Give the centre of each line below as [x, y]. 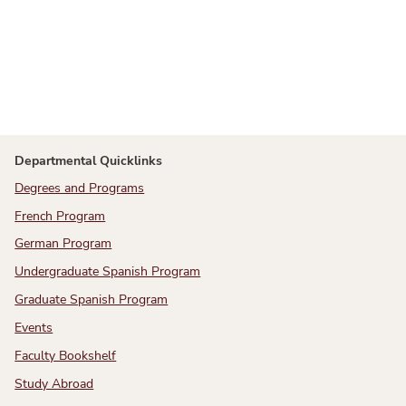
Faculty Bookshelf [66, 356]
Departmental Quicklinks [89, 161]
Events [34, 328]
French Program [60, 217]
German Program [63, 244]
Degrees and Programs [80, 188]
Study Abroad [54, 384]
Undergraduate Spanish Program [108, 272]
